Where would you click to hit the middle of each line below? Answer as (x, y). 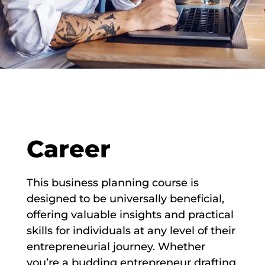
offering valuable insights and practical (130, 215)
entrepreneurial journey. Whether (116, 247)
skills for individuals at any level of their (131, 231)
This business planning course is (112, 183)
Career (68, 149)
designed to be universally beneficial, (125, 199)
